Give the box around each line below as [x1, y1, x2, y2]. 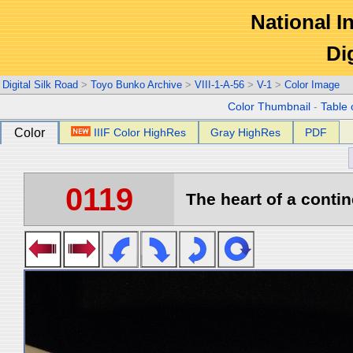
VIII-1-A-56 [195, 79, 244, 91]
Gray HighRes [210, 126, 281, 139]
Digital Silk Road [2, 79, 78, 91]
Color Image [284, 79, 340, 91]
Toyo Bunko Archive [91, 79, 182, 91]
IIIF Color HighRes [94, 126, 187, 139]
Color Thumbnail [228, 101, 311, 113]
